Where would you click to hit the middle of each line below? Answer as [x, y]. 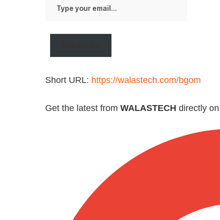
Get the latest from [83, 108]
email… [57, 26]
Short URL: [68, 80]
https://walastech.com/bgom [146, 80]
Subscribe [81, 45]
